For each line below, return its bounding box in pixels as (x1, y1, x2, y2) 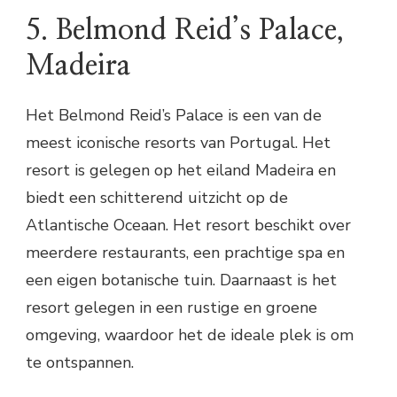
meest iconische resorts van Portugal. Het (26, 131, 331, 153)
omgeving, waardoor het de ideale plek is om (26, 323, 354, 346)
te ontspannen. (26, 351, 134, 373)
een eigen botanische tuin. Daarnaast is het (26, 269, 337, 291)
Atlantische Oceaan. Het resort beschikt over (26, 214, 351, 236)
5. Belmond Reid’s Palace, (26, 15, 344, 44)
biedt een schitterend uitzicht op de (26, 186, 288, 208)
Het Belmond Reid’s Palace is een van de (26, 104, 322, 126)
